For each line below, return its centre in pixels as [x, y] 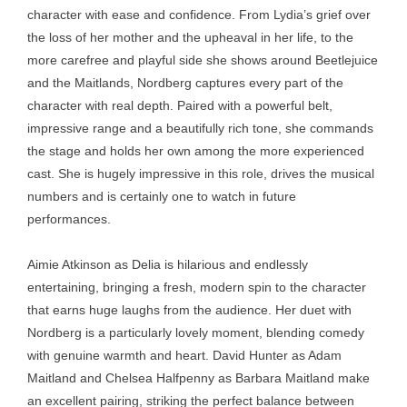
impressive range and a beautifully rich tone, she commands [200, 128]
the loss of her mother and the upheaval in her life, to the [190, 37]
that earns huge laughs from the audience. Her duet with [189, 310]
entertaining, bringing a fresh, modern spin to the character [197, 287]
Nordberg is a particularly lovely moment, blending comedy [196, 333]
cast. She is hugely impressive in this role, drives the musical [201, 174]
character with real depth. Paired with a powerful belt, [180, 105]
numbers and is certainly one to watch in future [162, 196]
